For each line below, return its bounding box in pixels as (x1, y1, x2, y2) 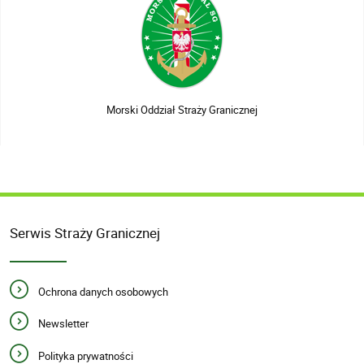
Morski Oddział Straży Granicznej (106, 102, 258, 118)
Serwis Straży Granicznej (9, 223, 160, 243)
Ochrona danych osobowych (38, 284, 169, 299)
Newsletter (38, 316, 89, 331)
